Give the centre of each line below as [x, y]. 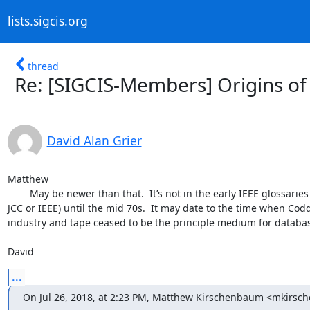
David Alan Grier [94, 140]
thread [43, 66]
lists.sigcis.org [47, 21]
